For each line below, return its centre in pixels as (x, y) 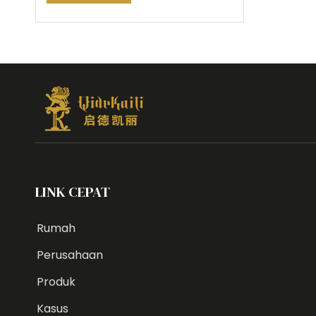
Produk (56, 281)
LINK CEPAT (73, 192)
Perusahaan (70, 255)
